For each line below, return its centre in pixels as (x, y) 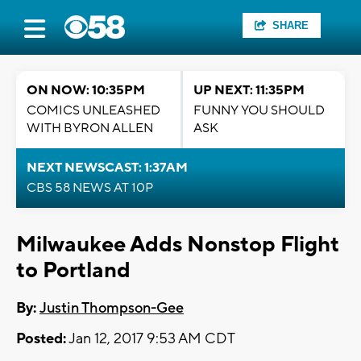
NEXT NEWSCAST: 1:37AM (107, 168)
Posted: (41, 339)
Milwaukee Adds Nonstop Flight (178, 245)
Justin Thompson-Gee (112, 309)
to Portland (73, 270)
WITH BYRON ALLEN (90, 128)
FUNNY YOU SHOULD (259, 110)
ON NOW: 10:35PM (86, 90)
